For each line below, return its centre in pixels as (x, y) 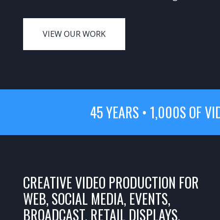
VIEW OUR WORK (74, 34)
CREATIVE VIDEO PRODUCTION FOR (111, 182)
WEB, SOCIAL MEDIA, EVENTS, (97, 199)
